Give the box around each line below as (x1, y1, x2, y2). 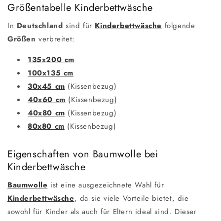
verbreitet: (36, 33, 75, 44)
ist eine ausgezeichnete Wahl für (47, 179, 164, 190)
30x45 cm (28, 80, 65, 92)
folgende (162, 20, 195, 31)
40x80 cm (28, 107, 65, 118)
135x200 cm (28, 54, 74, 65)
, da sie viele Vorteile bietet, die (74, 192, 189, 204)
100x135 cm (28, 67, 74, 78)
